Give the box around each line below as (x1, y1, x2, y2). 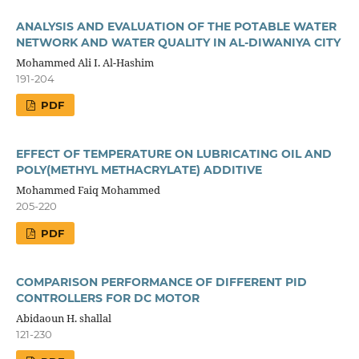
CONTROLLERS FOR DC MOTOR (15, 291, 200, 306)
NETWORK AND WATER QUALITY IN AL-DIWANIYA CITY (15, 34, 341, 50)
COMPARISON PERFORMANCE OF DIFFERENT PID (15, 275, 307, 290)
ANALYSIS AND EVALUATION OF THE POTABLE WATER (15, 18, 337, 34)
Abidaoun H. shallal (15, 311, 111, 326)
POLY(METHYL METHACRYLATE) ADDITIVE (15, 163, 262, 178)
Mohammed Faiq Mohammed (15, 183, 160, 198)
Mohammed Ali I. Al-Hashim (15, 54, 154, 70)
